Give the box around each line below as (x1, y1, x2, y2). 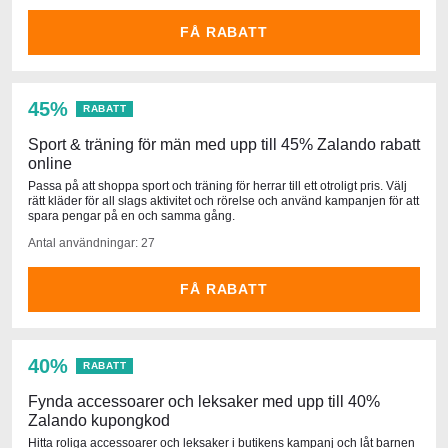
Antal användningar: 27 (28, 235, 155, 250)
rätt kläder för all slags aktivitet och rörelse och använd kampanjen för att (28, 193, 419, 208)
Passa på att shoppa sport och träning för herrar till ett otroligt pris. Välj (28, 178, 407, 193)
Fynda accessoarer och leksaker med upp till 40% (28, 392, 380, 410)
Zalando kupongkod (28, 411, 170, 429)
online (28, 154, 72, 172)
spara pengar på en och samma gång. (28, 208, 235, 223)
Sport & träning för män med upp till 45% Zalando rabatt (28, 135, 420, 153)
